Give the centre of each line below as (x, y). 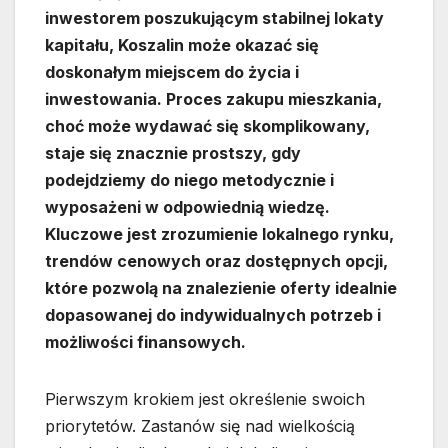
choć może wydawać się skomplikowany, (207, 126)
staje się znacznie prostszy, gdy (173, 153)
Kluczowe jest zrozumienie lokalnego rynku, (219, 234)
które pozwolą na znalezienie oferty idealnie (221, 288)
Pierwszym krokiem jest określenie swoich (205, 399)
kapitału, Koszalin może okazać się (182, 45)
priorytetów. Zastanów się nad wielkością (200, 426)
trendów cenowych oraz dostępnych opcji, (216, 261)
